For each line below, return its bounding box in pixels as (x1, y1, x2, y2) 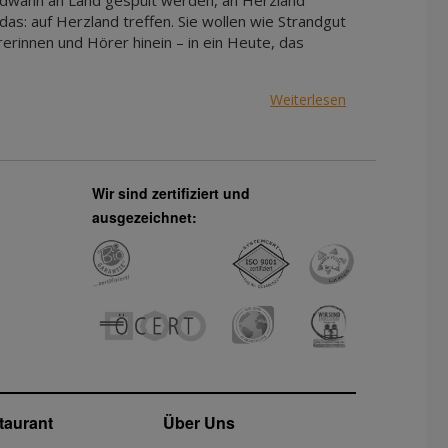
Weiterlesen (270, 89, 346, 109)
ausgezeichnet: (92, 207, 198, 227)
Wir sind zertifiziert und (92, 183, 251, 203)
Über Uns (162, 411, 235, 435)
